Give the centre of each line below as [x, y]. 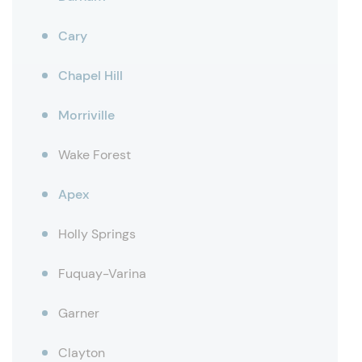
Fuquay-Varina [102, 274]
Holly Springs [97, 234]
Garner [79, 313]
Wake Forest [95, 155]
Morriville [86, 115]
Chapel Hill [90, 76]
